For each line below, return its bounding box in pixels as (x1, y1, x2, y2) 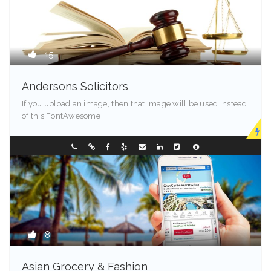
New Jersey (22, 142, 69, 151)
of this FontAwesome (22, 111, 100, 120)
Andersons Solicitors (22, 80, 128, 93)
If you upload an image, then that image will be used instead (22, 99, 247, 108)
